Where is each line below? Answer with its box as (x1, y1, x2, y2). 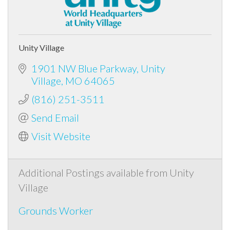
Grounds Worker (18, 204, 93, 217)
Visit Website (31, 129, 90, 142)
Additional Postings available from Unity (18, 166, 194, 179)
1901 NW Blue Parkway (31, 62, 137, 74)
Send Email (31, 111, 79, 124)
